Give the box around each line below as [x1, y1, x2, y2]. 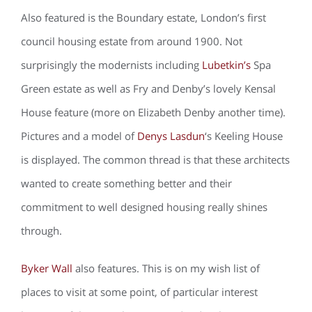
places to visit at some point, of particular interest [21, 285, 258, 299]
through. [21, 224, 62, 237]
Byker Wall [21, 261, 72, 275]
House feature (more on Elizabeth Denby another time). [21, 105, 286, 119]
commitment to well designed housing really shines [21, 200, 267, 214]
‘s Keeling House [205, 129, 283, 143]
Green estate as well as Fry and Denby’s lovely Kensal [21, 81, 276, 95]
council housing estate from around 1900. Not [21, 34, 242, 48]
